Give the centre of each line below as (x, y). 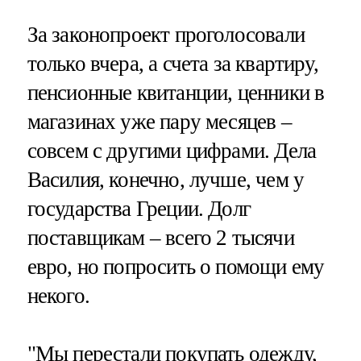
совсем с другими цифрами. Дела (172, 151)
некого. (58, 296)
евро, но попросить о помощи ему (176, 267)
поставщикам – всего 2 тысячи (160, 238)
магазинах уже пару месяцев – (159, 122)
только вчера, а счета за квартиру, (172, 64)
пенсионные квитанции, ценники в (176, 93)
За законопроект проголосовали (166, 35)
